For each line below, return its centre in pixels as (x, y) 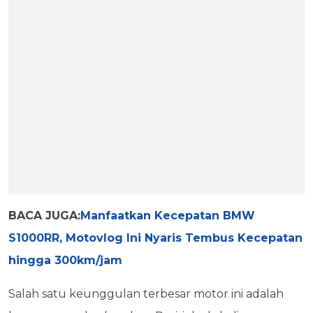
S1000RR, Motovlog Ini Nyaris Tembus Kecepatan (155, 238)
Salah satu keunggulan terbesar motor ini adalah (146, 294)
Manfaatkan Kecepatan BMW (168, 216)
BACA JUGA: (44, 216)
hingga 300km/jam (65, 261)
